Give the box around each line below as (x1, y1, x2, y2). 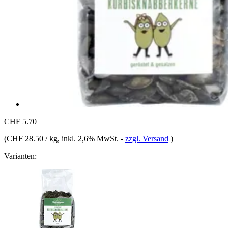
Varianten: (4, 151, 37, 160)
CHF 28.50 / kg (7, 134, 58, 143)
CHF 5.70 (4, 117, 37, 126)
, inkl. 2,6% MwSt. (58, 134, 121, 143)
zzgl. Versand (125, 134, 168, 143)
